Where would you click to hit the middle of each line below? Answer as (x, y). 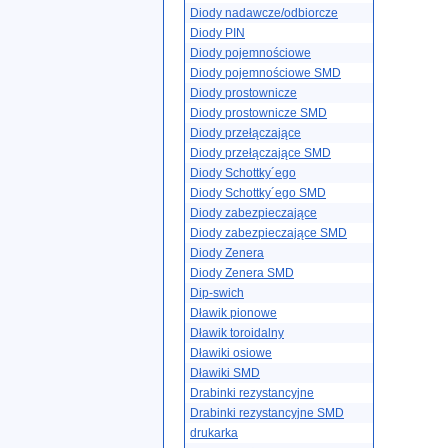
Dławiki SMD (225, 373)
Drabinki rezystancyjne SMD (267, 413)
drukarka (214, 433)
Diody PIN (217, 33)
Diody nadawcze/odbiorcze (264, 13)
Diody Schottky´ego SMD (258, 193)
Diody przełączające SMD (260, 153)
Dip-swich (217, 293)
